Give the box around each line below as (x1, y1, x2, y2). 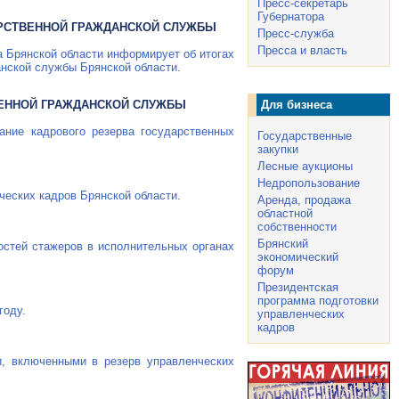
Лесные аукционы (257, 159, 353, 173)
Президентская (257, 281, 338, 294)
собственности (257, 220, 337, 233)
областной (257, 207, 313, 220)
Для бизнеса (261, 98, 332, 111)
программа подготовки (257, 294, 379, 307)
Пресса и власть (257, 44, 347, 57)
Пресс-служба (257, 27, 334, 40)
